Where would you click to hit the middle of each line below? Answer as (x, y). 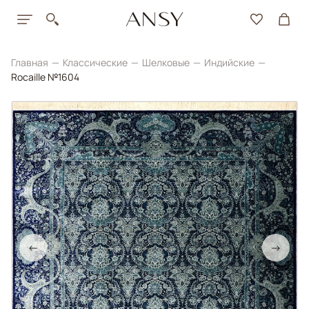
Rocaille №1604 (45, 77)
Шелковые (167, 62)
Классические (96, 62)
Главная (31, 62)
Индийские (230, 62)
